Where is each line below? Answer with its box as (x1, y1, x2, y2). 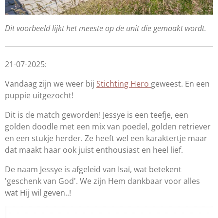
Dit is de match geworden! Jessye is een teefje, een (5, 109, 188, 120)
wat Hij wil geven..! (5, 187, 71, 198)
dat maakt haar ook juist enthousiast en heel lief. (5, 144, 185, 155)
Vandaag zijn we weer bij (5, 78, 96, 89)
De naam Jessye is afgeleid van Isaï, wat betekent (5, 163, 182, 175)
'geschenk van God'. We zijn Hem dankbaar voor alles (5, 175, 200, 186)
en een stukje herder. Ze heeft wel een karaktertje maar (5, 132, 207, 144)
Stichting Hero (96, 78, 151, 89)
